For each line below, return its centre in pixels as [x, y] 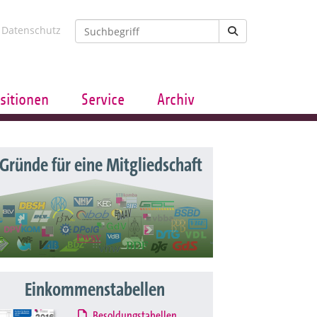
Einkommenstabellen [95, 290]
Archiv [175, 100]
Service [103, 100]
